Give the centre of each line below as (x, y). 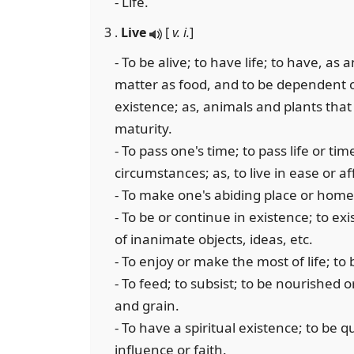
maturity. (143, 128)
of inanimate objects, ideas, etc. (214, 239)
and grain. (147, 305)
